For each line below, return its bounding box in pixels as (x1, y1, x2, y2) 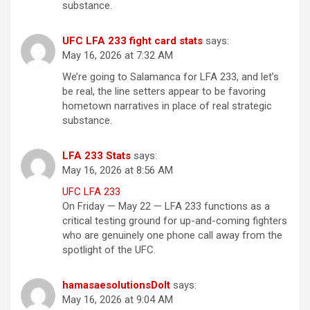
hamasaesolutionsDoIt (62, 279, 170, 292)
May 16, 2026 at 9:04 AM (62, 293, 173, 307)
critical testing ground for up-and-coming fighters (62, 215, 287, 228)
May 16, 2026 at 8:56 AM (62, 164, 173, 177)
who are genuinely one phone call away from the (62, 229, 282, 242)
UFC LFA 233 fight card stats (62, 35, 203, 48)
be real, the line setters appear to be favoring (62, 85, 266, 98)
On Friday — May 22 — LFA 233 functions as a (62, 200, 270, 213)
